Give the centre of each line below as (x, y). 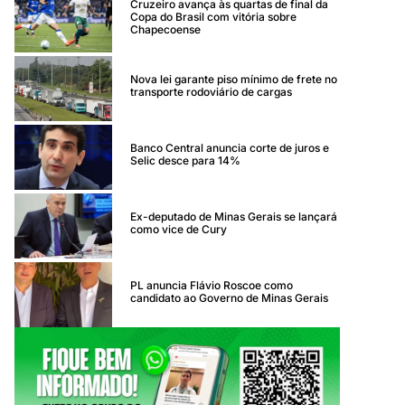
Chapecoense (165, 29)
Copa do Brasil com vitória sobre (213, 16)
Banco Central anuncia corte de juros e (230, 147)
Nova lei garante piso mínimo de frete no (234, 79)
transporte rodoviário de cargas (211, 91)
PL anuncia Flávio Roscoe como (212, 285)
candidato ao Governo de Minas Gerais (229, 297)
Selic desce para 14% (185, 160)
